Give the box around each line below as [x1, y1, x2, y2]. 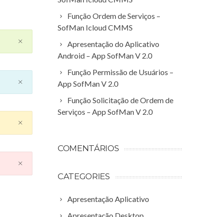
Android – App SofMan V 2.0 [58, 50, 152, 60]
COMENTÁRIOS [58, 143, 119, 153]
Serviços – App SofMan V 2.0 [58, 107, 153, 116]
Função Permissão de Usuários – [67, 67, 173, 77]
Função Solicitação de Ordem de [67, 95, 173, 105]
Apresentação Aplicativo [67, 194, 149, 203]
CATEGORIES [58, 171, 110, 181]
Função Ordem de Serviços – [67, 11, 160, 20]
